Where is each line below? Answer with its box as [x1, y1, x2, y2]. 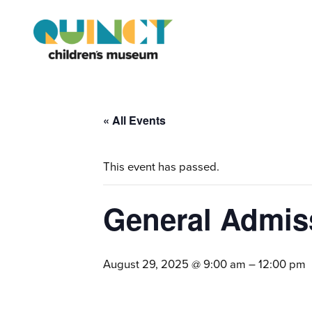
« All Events [103, 112, 166, 129]
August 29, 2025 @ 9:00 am [103, 256, 246, 274]
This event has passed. [103, 158, 219, 176]
